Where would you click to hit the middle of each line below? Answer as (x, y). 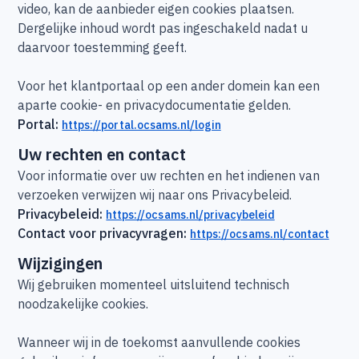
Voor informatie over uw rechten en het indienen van (169, 175)
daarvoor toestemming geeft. (103, 47)
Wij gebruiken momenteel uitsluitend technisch (154, 284)
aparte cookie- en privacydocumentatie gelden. (155, 105)
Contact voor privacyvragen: (104, 233)
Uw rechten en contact (102, 154)
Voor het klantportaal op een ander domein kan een (169, 86)
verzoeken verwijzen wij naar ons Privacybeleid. (155, 195)
